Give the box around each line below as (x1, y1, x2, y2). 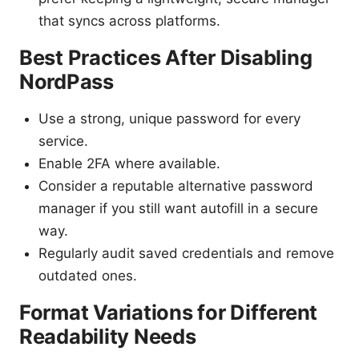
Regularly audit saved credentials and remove (38, 245, 334, 262)
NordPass (19, 69, 114, 95)
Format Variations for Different (19, 300, 318, 325)
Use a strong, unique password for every (38, 111, 301, 127)
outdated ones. (38, 268, 137, 284)
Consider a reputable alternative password (38, 178, 313, 195)
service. (38, 133, 88, 150)
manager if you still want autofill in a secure (38, 200, 318, 217)
